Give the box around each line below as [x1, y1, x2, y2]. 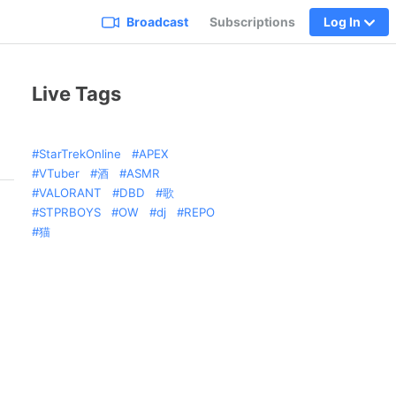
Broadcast [126, 13, 188, 29]
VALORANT [39, 186, 102, 200]
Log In [324, 13, 361, 29]
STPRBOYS [39, 205, 101, 219]
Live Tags [32, 82, 121, 105]
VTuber [39, 166, 80, 180]
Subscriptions [209, 13, 295, 29]
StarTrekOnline [39, 147, 121, 161]
